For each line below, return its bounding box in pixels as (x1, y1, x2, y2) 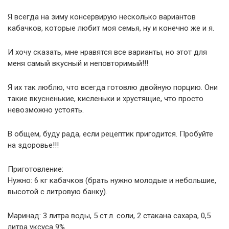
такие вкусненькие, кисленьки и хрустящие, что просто (8, 94, 203, 103)
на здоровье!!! (8, 141, 59, 150)
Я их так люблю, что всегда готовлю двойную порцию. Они (8, 83, 218, 92)
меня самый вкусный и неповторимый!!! (8, 59, 148, 68)
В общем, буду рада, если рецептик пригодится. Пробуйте (8, 129, 213, 139)
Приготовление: (8, 165, 63, 174)
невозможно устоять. (8, 105, 84, 114)
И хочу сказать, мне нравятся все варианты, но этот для (8, 48, 207, 57)
